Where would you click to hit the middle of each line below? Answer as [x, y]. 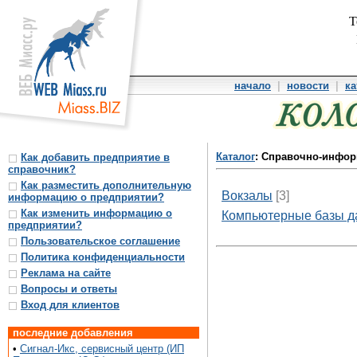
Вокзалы [247, 195]
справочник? [42, 169]
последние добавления [73, 333]
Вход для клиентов [70, 305]
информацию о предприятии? [86, 197]
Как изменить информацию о [96, 213]
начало [253, 86]
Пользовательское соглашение [100, 241]
